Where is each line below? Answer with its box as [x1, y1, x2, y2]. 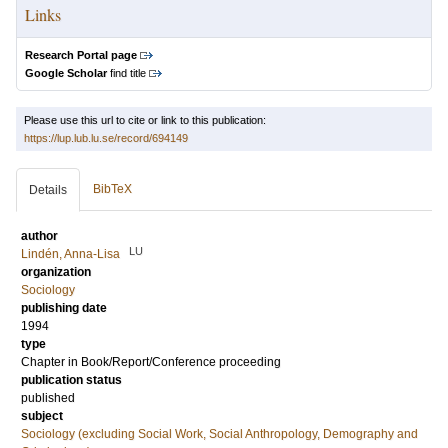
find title [107, 67, 146, 79]
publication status [21, 373, 122, 387]
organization [21, 265, 91, 279]
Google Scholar [25, 67, 107, 79]
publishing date [21, 301, 107, 315]
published [21, 391, 75, 405]
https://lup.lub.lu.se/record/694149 [24, 132, 188, 144]
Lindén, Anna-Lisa [21, 247, 120, 261]
